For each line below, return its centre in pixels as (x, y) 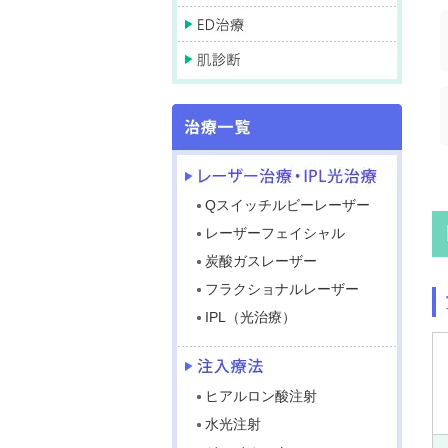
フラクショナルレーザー (282, 289)
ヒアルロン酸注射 (261, 396)
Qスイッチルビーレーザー (287, 205)
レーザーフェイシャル (275, 233)
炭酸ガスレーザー (261, 261)
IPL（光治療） (250, 317)
